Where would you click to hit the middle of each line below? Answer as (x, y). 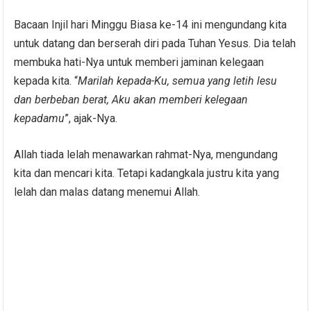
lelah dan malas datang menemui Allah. (107, 192)
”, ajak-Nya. (91, 118)
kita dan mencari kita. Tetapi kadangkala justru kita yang (147, 173)
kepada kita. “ (46, 81)
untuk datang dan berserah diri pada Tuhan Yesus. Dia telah (155, 43)
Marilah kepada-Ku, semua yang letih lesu (178, 81)
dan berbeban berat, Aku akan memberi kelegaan (131, 99)
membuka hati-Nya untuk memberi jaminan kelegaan (139, 62)
